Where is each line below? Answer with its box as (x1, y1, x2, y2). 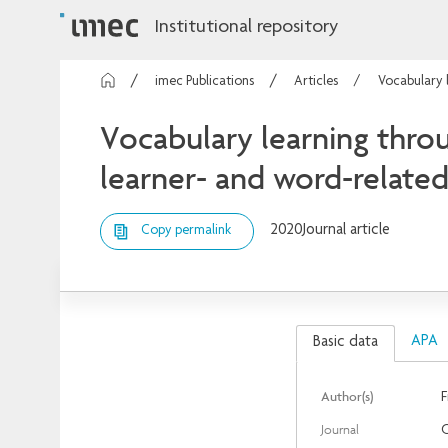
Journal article (303, 222, 390, 239)
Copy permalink (141, 223, 231, 238)
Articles (294, 75, 338, 90)
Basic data (312, 334, 378, 351)
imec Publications (155, 75, 254, 90)
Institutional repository (154, 18, 338, 38)
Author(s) (320, 387, 373, 404)
